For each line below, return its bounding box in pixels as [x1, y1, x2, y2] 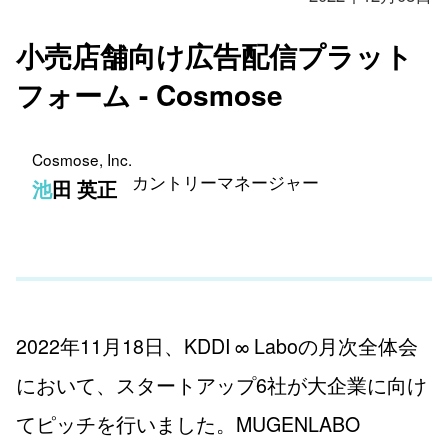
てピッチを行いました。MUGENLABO [16, 409, 360, 439]
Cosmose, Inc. [32, 147, 132, 170]
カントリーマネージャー [132, 170, 319, 195]
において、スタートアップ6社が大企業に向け [16, 370, 427, 400]
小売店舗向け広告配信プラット [16, 35, 413, 77]
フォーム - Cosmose [16, 74, 283, 116]
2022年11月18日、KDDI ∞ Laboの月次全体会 [16, 331, 418, 361]
